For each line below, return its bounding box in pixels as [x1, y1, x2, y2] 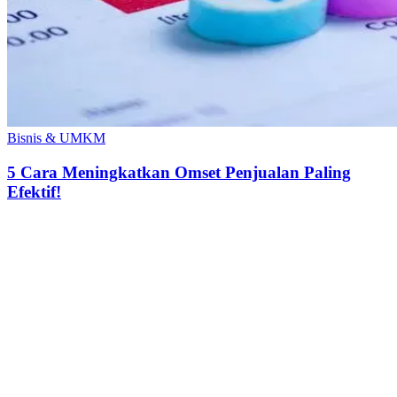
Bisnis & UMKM [7, 130, 105, 146]
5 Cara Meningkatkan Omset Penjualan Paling [7, 163, 351, 183]
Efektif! [7, 183, 61, 202]
